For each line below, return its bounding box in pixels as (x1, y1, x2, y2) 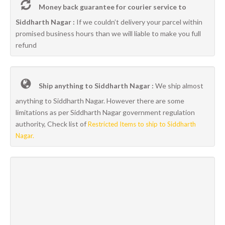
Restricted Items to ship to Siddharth (88, 120, 196, 128)
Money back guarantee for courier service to (37, 3, 186, 11)
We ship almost (154, 81, 203, 90)
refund (16, 41, 37, 49)
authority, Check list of (16, 120, 88, 128)
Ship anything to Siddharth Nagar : (37, 81, 154, 90)
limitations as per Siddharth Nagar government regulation (16, 108, 195, 117)
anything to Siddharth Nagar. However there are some (16, 96, 184, 105)
